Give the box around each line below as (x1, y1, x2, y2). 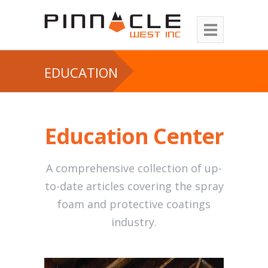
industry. (111, 215, 157, 229)
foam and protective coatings (57, 197, 211, 211)
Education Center (44, 121, 224, 151)
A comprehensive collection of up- (46, 161, 222, 175)
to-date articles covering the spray (44, 179, 224, 193)
